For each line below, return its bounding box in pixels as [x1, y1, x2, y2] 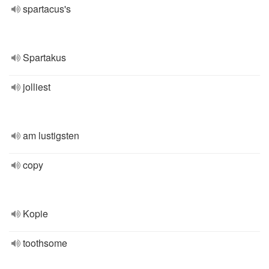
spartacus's [23, 2, 71, 16]
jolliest [23, 80, 50, 94]
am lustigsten [23, 128, 79, 142]
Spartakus [23, 50, 66, 64]
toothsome [23, 236, 67, 250]
